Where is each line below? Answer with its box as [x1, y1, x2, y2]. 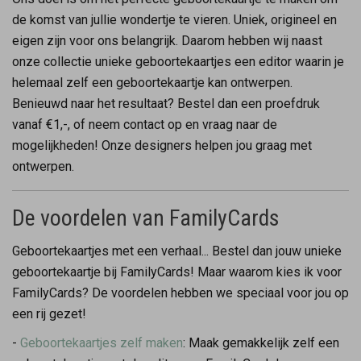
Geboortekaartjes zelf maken [20, 334, 183, 351]
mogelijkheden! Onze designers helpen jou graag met [12, 137, 312, 153]
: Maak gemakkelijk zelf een [183, 334, 339, 351]
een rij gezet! [12, 305, 86, 322]
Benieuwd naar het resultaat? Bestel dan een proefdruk [12, 95, 320, 111]
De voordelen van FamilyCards [12, 204, 280, 231]
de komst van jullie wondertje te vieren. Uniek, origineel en [12, 11, 337, 27]
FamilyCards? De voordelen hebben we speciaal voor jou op [12, 284, 349, 301]
